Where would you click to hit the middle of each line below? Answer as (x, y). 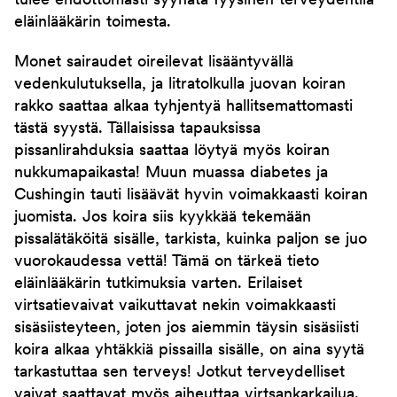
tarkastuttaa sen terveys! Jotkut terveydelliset (179, 373)
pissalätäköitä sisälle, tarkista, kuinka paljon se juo (191, 240)
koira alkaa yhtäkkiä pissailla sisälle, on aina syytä (189, 351)
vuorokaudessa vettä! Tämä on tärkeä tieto (167, 262)
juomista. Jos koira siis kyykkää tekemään (163, 218)
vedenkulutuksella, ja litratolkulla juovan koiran (180, 85)
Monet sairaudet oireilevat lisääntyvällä (154, 63)
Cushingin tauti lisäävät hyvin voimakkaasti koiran (191, 196)
